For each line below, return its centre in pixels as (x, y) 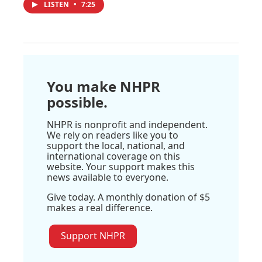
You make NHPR (104, 87)
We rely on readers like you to (113, 135)
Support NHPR (93, 236)
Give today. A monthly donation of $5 (128, 197)
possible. (77, 102)
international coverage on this (113, 156)
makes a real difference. (100, 208)
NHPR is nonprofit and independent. (127, 125)
